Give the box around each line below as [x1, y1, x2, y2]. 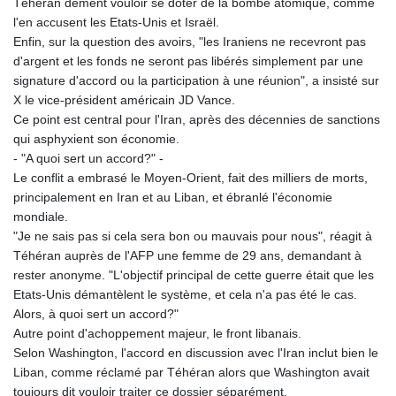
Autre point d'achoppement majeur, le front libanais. [13, 325, 301, 340]
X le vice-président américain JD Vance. [13, 92, 235, 107]
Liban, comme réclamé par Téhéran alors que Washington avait [13, 364, 369, 379]
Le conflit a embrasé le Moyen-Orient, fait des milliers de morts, [13, 170, 368, 185]
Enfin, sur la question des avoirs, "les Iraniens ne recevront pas [13, 34, 366, 49]
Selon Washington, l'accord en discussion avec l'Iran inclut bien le [13, 345, 378, 360]
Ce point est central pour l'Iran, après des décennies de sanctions [13, 111, 380, 126]
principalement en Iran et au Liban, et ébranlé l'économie [13, 189, 332, 204]
